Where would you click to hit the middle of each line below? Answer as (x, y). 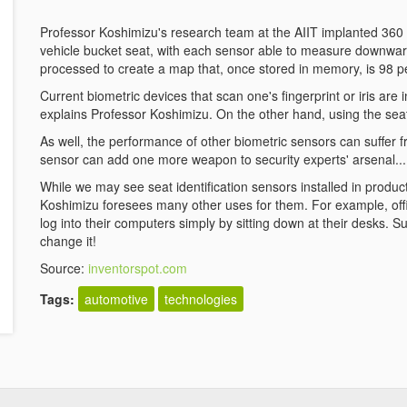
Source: (64, 268)
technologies (201, 299)
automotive (116, 299)
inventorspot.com (138, 268)
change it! (68, 241)
